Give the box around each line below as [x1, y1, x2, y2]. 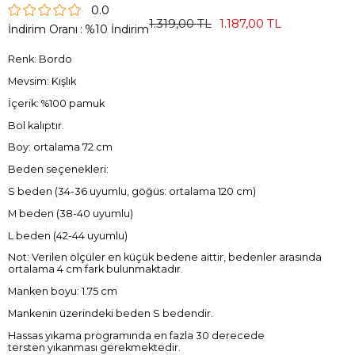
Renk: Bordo [8, 53, 72, 66]
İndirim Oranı [8, 22, 78, 37]
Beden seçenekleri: [8, 163, 109, 176]
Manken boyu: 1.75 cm [8, 285, 117, 298]
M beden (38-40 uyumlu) [8, 207, 133, 219]
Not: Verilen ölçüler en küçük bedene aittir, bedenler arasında [8, 251, 322, 264]
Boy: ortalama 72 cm [8, 141, 113, 154]
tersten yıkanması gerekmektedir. [8, 341, 181, 353]
